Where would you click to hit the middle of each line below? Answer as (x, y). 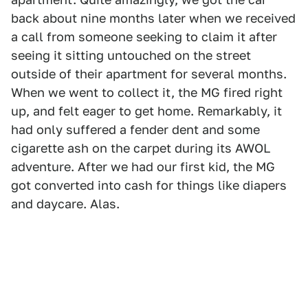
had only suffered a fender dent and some (135, 130)
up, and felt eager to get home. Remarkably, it (146, 111)
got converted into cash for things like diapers (149, 186)
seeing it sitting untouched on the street (131, 56)
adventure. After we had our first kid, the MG (143, 167)
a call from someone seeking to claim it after (144, 37)
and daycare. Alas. (65, 204)
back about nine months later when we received (153, 19)
